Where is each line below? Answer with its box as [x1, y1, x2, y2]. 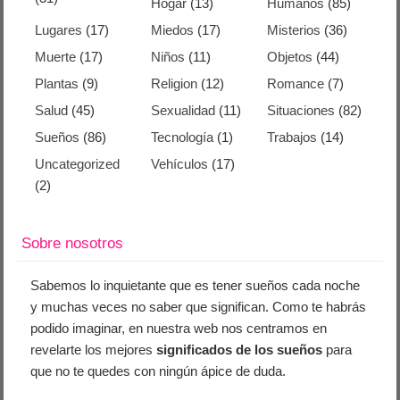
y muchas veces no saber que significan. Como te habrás [30, 299, 367, 314]
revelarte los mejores [30, 342, 157, 357]
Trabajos [266, 129, 317, 145]
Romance [266, 76, 324, 91]
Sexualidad [151, 103, 216, 118]
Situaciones [266, 103, 335, 118]
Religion [151, 76, 198, 91]
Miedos [151, 22, 195, 37]
